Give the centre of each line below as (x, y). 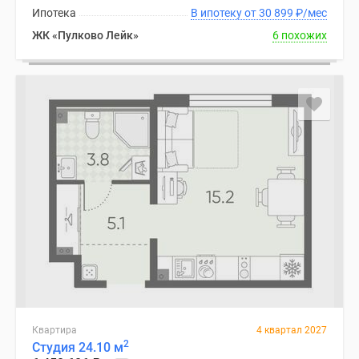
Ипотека (54, 13)
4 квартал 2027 (292, 330)
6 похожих (300, 35)
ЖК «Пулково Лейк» (85, 35)
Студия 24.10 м (78, 347)
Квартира (54, 330)
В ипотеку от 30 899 (277, 13)
